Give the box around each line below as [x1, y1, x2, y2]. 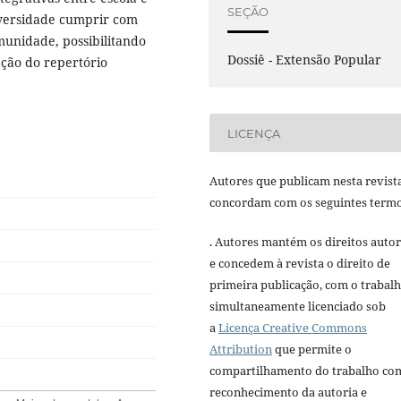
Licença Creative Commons [218, 320, 367, 337]
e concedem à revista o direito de [209, 255, 390, 272]
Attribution [209, 341, 272, 358]
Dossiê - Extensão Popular [227, 51, 382, 69]
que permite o [272, 341, 352, 358]
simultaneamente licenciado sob [209, 298, 386, 315]
